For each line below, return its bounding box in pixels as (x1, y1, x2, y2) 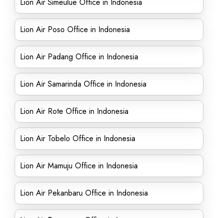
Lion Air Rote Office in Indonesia (20, 106, 128, 117)
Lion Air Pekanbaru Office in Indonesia (20, 187, 148, 199)
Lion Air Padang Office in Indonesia (20, 51, 138, 62)
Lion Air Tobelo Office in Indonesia (20, 133, 135, 144)
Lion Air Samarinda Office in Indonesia (20, 78, 146, 90)
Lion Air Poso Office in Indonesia (20, 24, 130, 35)
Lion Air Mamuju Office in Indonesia (20, 160, 138, 171)
